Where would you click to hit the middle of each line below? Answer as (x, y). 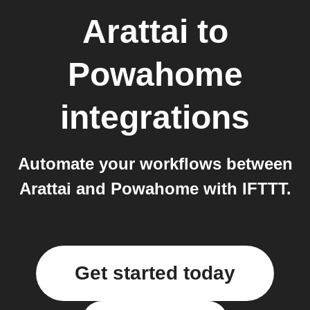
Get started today (155, 273)
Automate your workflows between (155, 164)
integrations (155, 117)
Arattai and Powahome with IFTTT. (155, 189)
